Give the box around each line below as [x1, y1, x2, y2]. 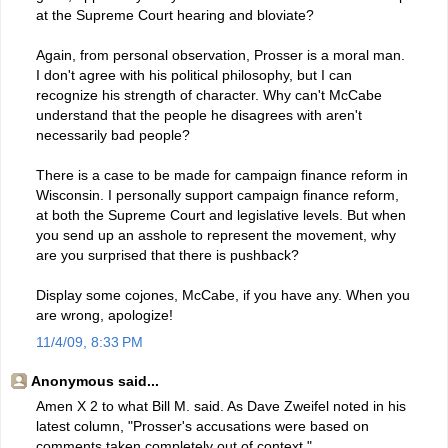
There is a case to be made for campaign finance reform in [36, 166, 408, 183]
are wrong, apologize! [36, 306, 173, 323]
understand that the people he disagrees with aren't [36, 106, 362, 123]
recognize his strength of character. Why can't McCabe [36, 86, 382, 103]
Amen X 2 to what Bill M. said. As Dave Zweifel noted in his [36, 398, 406, 415]
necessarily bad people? [36, 126, 190, 143]
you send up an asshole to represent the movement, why [36, 226, 396, 243]
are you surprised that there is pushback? [36, 246, 299, 263]
